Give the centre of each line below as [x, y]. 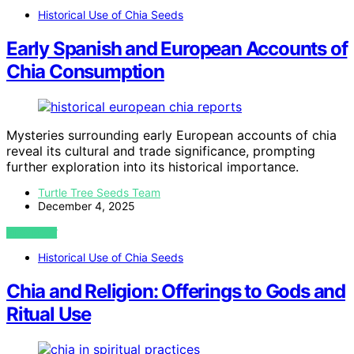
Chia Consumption [85, 72]
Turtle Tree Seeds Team [99, 192]
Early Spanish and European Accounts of [177, 49]
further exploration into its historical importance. [153, 166]
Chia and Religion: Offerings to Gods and [176, 291]
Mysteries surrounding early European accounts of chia [171, 135]
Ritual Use [49, 314]
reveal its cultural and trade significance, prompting [161, 151]
